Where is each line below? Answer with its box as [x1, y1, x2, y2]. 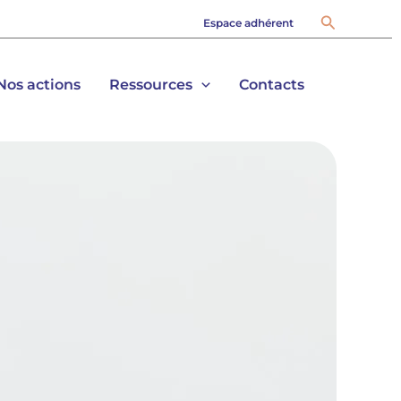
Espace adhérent [202, 16, 294, 30]
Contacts [239, 76, 304, 93]
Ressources [109, 76, 193, 93]
